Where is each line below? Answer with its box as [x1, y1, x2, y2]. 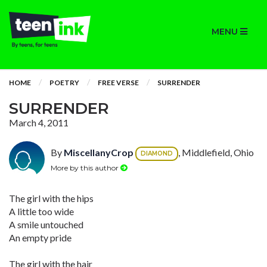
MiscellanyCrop [64, 147, 133, 159]
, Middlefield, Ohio [178, 147, 254, 159]
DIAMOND [141, 150, 173, 157]
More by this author [51, 163, 120, 172]
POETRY [49, 78, 79, 87]
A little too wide [9, 206, 74, 217]
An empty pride [9, 232, 72, 243]
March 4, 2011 [9, 117, 69, 128]
